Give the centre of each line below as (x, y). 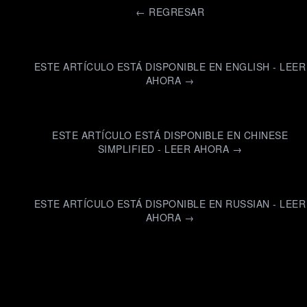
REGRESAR (176, 12)
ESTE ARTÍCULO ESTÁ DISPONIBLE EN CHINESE (170, 135)
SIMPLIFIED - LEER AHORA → (170, 149)
